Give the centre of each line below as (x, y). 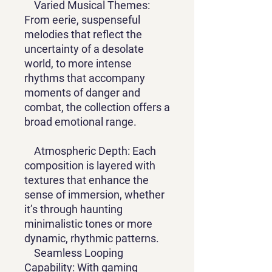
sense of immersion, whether (94, 195)
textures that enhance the (87, 180)
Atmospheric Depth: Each (90, 151)
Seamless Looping (74, 253)
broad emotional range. (80, 122)
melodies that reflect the (83, 35)
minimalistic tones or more (88, 224)
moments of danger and (82, 93)
